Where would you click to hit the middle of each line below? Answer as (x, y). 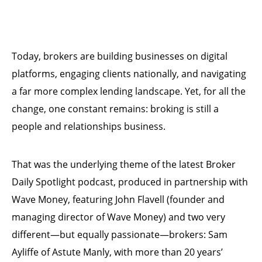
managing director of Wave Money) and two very (118, 217)
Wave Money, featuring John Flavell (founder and (118, 199)
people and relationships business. (89, 126)
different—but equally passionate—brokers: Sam (120, 235)
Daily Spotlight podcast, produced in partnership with (130, 182)
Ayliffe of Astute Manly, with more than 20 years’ (117, 252)
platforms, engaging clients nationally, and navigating (129, 74)
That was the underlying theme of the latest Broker (124, 164)
